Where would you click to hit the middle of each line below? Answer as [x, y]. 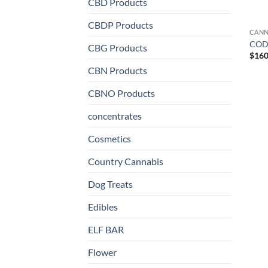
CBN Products [118, 71]
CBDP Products [121, 25]
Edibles [103, 207]
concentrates [115, 116]
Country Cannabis [126, 162]
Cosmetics [109, 139]
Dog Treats [110, 184]
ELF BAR [106, 230]
